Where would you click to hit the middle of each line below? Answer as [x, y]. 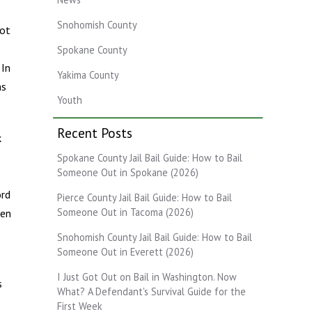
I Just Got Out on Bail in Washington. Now [147, 276]
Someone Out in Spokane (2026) [128, 172]
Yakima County [88, 75]
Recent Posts [95, 132]
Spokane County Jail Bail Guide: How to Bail [150, 157]
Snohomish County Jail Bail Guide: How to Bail [155, 237]
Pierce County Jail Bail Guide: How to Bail [145, 197]
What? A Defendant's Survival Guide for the [151, 291]
